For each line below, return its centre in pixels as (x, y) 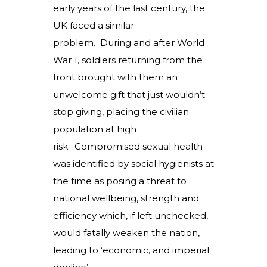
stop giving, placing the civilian (121, 112)
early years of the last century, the (129, 8)
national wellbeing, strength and (126, 198)
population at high (95, 129)
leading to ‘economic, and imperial (131, 250)
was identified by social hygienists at (133, 164)
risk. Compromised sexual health (128, 146)
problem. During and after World (129, 43)
